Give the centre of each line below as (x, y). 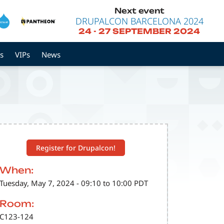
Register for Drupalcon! (76, 147)
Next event (139, 10)
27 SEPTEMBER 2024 (149, 31)
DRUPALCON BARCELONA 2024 (139, 21)
